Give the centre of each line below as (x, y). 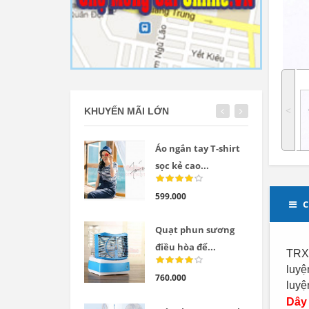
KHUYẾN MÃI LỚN (127, 111)
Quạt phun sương (195, 230)
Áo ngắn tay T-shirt (198, 149)
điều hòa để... (186, 247)
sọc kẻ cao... (182, 166)
